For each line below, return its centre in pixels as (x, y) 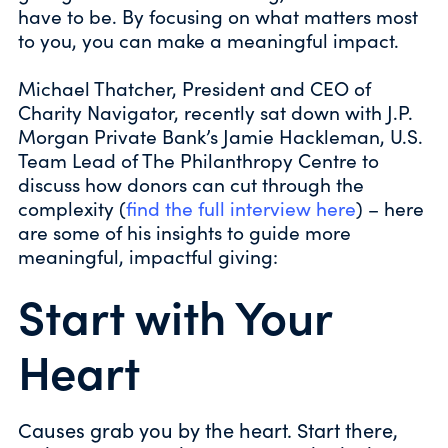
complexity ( (72, 207)
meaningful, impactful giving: (148, 255)
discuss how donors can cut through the (191, 183)
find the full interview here (241, 207)
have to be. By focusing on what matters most (218, 15)
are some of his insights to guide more (184, 231)
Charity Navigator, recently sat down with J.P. (215, 111)
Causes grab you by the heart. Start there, (208, 429)
